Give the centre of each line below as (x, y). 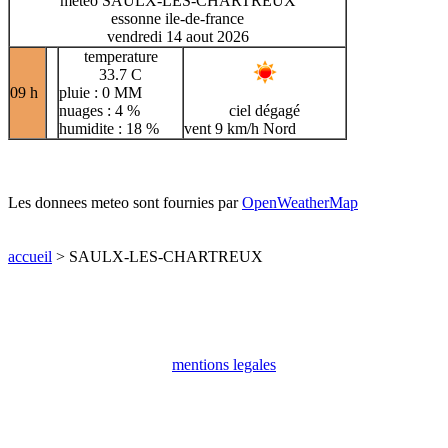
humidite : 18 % (109, 128)
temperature (120, 56)
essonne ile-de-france (177, 18)
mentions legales (224, 364)
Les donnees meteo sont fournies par (125, 202)
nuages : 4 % (99, 110)
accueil (30, 256)
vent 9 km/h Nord (240, 128)
